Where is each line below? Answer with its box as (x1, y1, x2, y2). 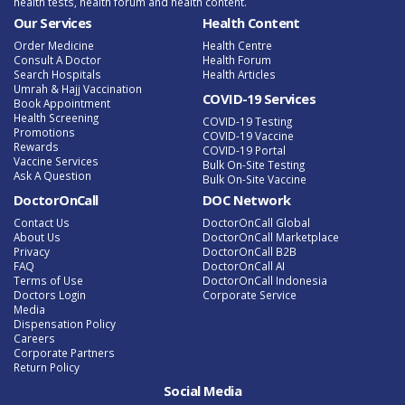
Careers (13, 330, 55, 345)
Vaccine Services (13, 153, 99, 168)
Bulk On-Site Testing (202, 156, 305, 172)
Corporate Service (202, 287, 297, 302)
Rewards (13, 138, 59, 154)
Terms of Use (13, 272, 83, 287)
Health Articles (202, 66, 276, 81)
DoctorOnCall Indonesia (202, 272, 327, 287)
